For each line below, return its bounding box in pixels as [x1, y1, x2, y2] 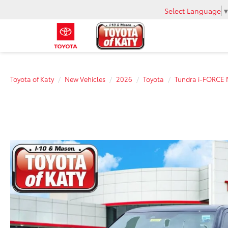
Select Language [164, 5, 221, 16]
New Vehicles [65, 74, 105, 83]
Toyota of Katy [10, 74, 54, 83]
